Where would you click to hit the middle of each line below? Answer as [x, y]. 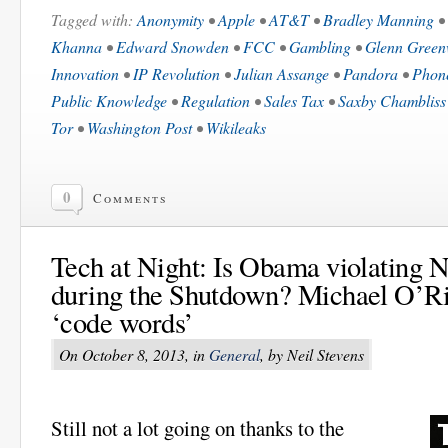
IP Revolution [176, 74]
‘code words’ [122, 322]
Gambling [320, 47]
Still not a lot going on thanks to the [197, 427]
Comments [130, 198]
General [234, 355]
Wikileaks [236, 128]
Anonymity [170, 20]
